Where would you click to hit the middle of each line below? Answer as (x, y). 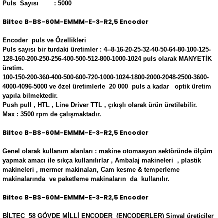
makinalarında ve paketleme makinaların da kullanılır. (86, 179)
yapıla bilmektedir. (30, 96)
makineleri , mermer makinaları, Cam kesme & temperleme (91, 170)
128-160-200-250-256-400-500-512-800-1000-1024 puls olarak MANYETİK (107, 59)
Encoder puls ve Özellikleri (45, 40)
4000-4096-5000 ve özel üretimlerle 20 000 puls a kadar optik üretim (107, 86)
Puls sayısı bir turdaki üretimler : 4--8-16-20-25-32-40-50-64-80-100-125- (107, 49)
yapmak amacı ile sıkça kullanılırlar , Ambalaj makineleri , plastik (102, 160)
